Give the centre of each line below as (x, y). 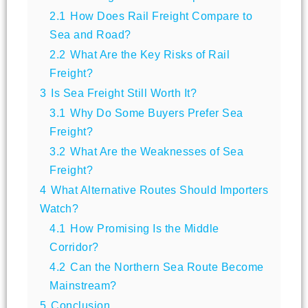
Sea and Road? (90, 34)
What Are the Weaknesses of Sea (157, 151)
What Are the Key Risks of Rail (150, 54)
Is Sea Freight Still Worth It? (124, 92)
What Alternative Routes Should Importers (159, 189)
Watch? (59, 208)
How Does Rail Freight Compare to (161, 15)
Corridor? (74, 246)
